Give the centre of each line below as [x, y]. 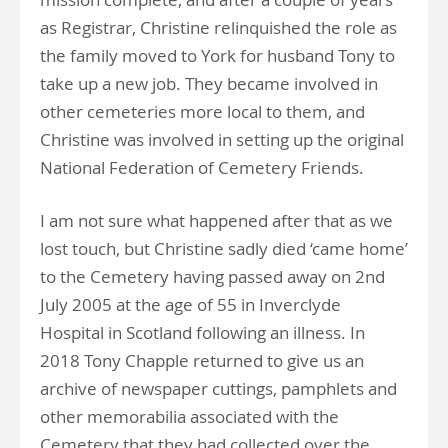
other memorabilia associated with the [189, 416]
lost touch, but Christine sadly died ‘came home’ [224, 248]
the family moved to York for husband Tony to [217, 55]
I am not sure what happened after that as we [216, 220]
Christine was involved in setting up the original [222, 139]
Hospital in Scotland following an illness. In [202, 332]
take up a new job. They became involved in [209, 83]
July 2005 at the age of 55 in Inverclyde [190, 304]
